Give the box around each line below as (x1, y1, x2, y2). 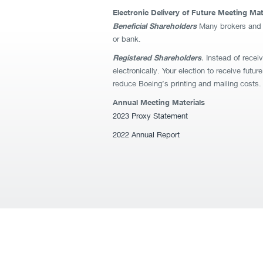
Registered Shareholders (113, 53, 201, 62)
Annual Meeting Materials (113, 97, 205, 107)
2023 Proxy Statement (113, 111, 188, 120)
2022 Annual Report (113, 130, 180, 139)
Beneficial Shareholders (113, 21, 197, 31)
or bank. (113, 34, 141, 43)
